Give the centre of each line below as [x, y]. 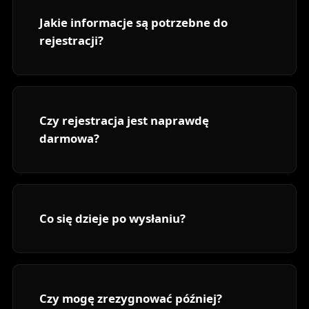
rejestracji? [71, 41]
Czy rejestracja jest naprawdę [124, 121]
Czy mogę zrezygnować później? [130, 299]
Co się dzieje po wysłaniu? [112, 219]
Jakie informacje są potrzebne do [133, 23]
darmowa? [69, 139]
